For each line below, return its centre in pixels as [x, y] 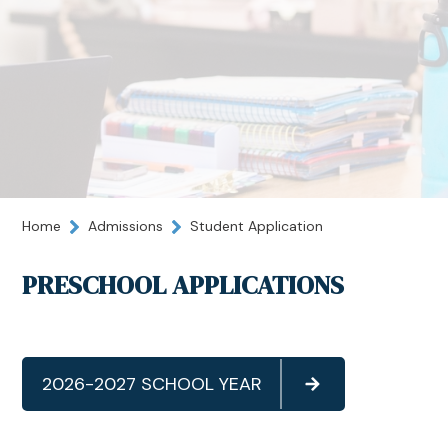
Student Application [257, 226]
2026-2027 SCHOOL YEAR [152, 383]
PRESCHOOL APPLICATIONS [183, 284]
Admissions [126, 226]
